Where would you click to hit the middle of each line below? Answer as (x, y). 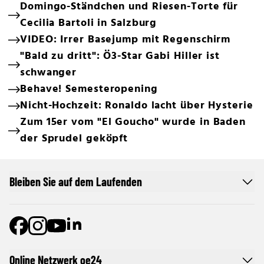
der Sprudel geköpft (74, 139)
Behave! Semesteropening (89, 89)
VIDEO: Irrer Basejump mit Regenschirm (126, 40)
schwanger (49, 73)
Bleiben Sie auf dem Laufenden (76, 181)
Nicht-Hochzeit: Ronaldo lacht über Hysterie (137, 106)
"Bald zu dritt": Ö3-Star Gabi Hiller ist (120, 56)
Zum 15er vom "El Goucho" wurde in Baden (133, 122)
